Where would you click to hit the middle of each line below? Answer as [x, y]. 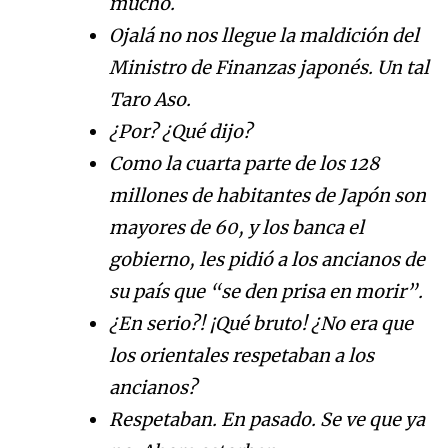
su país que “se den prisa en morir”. [266, 292]
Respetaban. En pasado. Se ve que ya [267, 420]
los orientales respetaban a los [241, 356]
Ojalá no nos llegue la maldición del [264, 36]
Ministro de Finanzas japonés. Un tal [269, 68]
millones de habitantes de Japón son [267, 196]
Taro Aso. [150, 100]
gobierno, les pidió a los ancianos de [267, 260]
